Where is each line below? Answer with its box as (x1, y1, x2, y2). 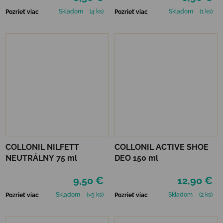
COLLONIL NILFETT (5, 142, 79, 152)
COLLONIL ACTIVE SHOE (114, 142, 209, 152)
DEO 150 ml (114, 153, 158, 163)
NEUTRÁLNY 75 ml (5, 153, 77, 163)
